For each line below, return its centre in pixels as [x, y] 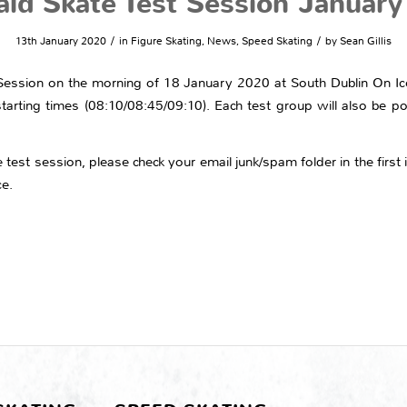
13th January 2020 [61, 40]
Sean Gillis [366, 40]
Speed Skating [277, 40]
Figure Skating [166, 40]
